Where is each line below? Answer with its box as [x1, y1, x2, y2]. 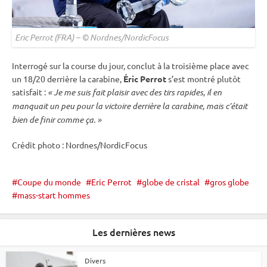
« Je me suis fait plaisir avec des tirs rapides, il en [48, 86, 222, 98]
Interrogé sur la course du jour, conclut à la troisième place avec [12, 60, 249, 72]
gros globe [210, 176, 249, 188]
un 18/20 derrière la [12, 73, 88, 85]
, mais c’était [203, 100, 247, 112]
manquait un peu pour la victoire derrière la [12, 100, 171, 112]
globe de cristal [142, 176, 200, 188]
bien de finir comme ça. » [12, 114, 101, 126]
